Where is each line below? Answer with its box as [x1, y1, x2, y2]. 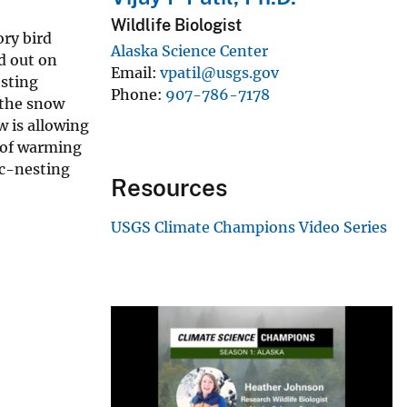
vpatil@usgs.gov [160, 63, 279, 82]
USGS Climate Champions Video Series [111, 217, 387, 236]
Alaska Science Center [111, 41, 268, 60]
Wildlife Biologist [111, 15, 242, 35]
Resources [111, 173, 227, 202]
